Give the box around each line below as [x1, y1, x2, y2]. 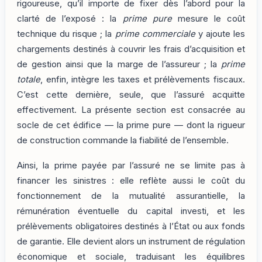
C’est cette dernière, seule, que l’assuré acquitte [17, 89, 245, 101]
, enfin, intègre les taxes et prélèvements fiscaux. [40, 74, 245, 85]
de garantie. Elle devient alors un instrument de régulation [17, 236, 245, 247]
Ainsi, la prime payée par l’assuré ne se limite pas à [17, 160, 245, 171]
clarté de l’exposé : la [17, 13, 123, 25]
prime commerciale [115, 29, 195, 40]
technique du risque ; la [17, 29, 115, 40]
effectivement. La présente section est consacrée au [17, 105, 245, 116]
